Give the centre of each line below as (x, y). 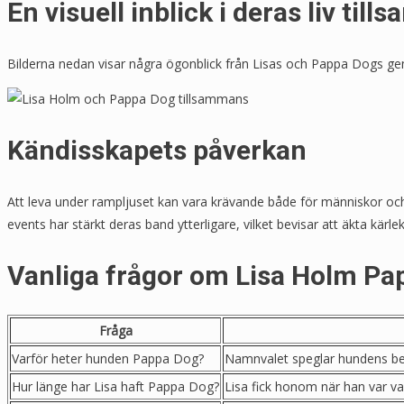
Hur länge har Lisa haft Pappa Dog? (115, 387)
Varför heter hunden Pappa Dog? (108, 359)
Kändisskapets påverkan (157, 150)
